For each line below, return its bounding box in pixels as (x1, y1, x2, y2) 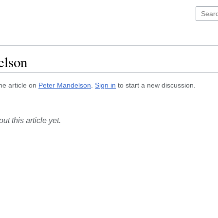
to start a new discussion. (116, 81, 196, 89)
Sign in (95, 81, 116, 89)
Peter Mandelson (38, 81, 91, 89)
